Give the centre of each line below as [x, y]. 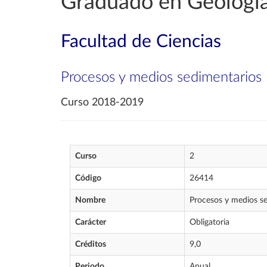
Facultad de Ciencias [141, 42]
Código [88, 178]
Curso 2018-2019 [102, 103]
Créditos [91, 244]
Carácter [91, 222]
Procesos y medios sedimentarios [161, 77]
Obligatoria [209, 222]
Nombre [90, 200]
